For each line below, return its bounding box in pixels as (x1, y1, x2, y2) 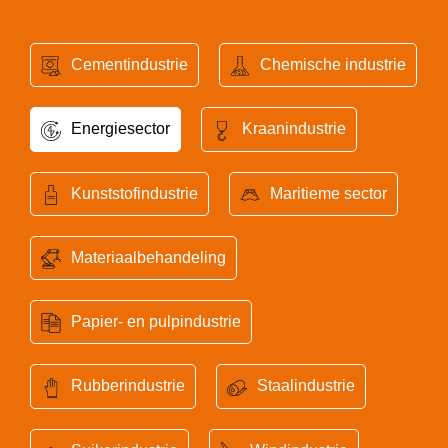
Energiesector (71, 120, 170, 138)
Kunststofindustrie (71, 184, 198, 202)
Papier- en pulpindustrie (71, 313, 241, 331)
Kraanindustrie (242, 120, 346, 138)
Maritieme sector (270, 184, 387, 202)
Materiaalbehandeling (71, 248, 226, 266)
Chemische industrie (260, 56, 406, 73)
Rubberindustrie (71, 377, 185, 395)
